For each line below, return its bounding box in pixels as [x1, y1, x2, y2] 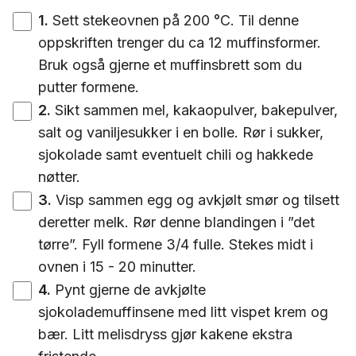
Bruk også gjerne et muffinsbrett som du [38, 56, 302, 73]
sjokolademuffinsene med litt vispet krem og [38, 304, 328, 320]
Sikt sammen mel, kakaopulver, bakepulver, [55, 102, 338, 118]
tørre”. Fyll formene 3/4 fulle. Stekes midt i [38, 236, 313, 253]
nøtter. [38, 168, 80, 185]
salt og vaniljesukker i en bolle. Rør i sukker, [38, 124, 323, 141]
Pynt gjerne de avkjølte [55, 281, 206, 298]
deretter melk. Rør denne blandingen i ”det [38, 214, 315, 230]
